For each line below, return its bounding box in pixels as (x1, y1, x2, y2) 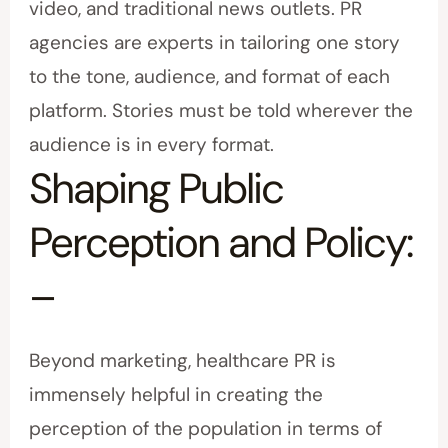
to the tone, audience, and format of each (29, 64, 391, 90)
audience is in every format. (29, 132, 275, 158)
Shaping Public (29, 161, 284, 217)
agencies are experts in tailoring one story (29, 30, 401, 56)
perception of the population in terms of (29, 416, 383, 442)
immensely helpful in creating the (29, 382, 324, 408)
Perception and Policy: (29, 215, 413, 271)
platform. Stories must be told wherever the (29, 98, 414, 124)
